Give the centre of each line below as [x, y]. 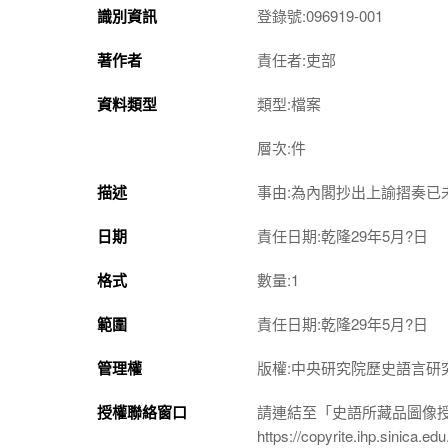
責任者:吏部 [296, 59]
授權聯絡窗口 [142, 411]
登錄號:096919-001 [320, 15]
